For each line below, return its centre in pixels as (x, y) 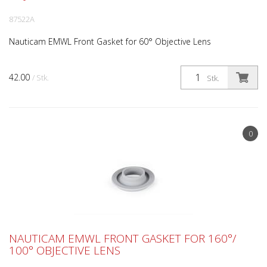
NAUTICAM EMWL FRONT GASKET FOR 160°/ (122, 238)
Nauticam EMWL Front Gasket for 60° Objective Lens (110, 41)
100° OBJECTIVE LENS (65, 250)
